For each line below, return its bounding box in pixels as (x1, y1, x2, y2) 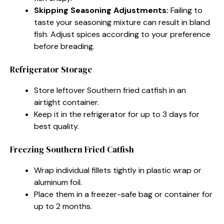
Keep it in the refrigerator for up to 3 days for (34, 108, 199, 119)
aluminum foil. (34, 176, 82, 187)
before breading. (34, 40, 94, 51)
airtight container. (34, 96, 99, 107)
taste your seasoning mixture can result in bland (34, 16, 210, 27)
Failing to (168, 4, 202, 15)
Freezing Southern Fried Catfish (10, 143, 134, 155)
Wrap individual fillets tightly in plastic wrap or (34, 164, 201, 175)
